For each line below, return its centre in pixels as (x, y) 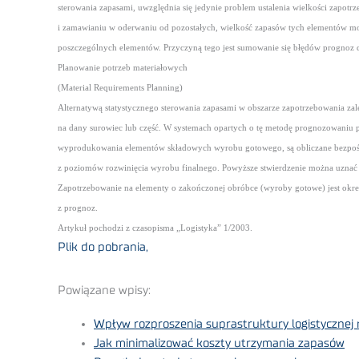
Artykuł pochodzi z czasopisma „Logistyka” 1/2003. (155, 228)
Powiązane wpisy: (104, 291)
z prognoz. (78, 208)
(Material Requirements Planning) (120, 88)
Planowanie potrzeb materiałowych (123, 68)
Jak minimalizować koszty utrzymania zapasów (219, 344)
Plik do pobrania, (103, 248)
